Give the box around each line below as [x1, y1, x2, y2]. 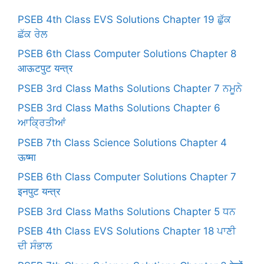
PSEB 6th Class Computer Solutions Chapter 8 [18, 48, 236, 60]
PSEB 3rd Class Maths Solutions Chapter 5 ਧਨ [18, 205, 236, 217]
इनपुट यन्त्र [18, 186, 60, 198]
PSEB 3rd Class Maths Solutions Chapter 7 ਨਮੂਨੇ [18, 82, 242, 94]
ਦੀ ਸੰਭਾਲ [18, 240, 52, 252]
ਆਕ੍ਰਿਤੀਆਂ [18, 117, 66, 129]
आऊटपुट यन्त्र [18, 62, 72, 75]
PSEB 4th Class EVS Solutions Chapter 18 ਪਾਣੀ [18, 225, 236, 237]
